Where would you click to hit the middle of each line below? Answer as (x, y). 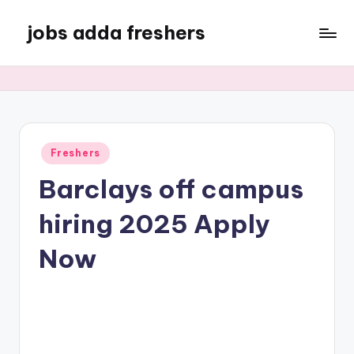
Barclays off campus (171, 188)
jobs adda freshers (116, 32)
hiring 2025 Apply (154, 223)
